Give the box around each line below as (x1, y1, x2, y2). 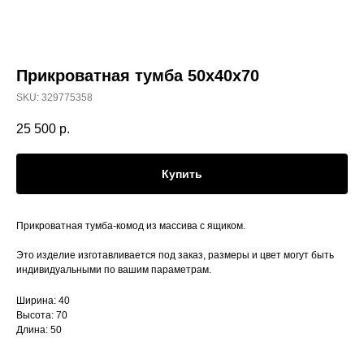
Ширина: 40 (16, 295, 70, 307)
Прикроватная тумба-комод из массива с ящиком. (16, 220, 245, 232)
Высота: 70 (16, 310, 67, 322)
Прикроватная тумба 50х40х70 (16, 67, 259, 84)
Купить (162, 167, 202, 181)
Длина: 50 (16, 324, 62, 336)
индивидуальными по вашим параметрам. (16, 264, 211, 276)
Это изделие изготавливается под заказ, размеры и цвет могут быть (16, 249, 334, 262)
